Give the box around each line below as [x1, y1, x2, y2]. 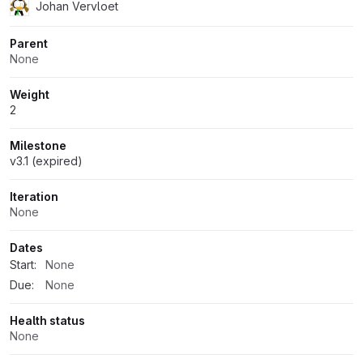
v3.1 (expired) [10, 153, 83, 168]
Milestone [10, 138, 66, 152]
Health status [10, 313, 85, 327]
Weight [10, 87, 49, 101]
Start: [10, 257, 36, 271]
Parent [10, 36, 48, 50]
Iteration [10, 189, 58, 203]
